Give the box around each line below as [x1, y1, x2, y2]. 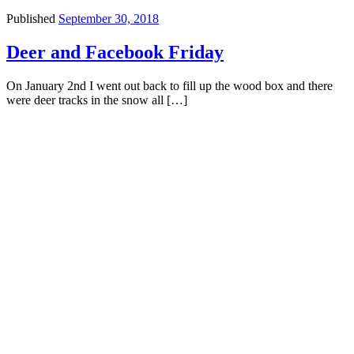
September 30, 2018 [58, 12, 159, 26]
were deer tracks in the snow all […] [6, 92, 187, 107]
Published [6, 12, 58, 26]
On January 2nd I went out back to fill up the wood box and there [6, 78, 333, 92]
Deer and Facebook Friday [6, 41, 224, 62]
